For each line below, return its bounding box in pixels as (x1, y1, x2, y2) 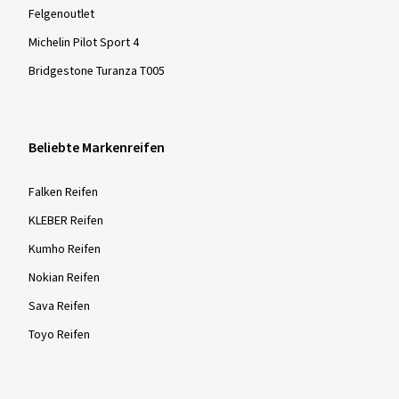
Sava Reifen (28, 297, 90, 315)
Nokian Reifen (28, 269, 100, 287)
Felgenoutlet (28, 5, 94, 23)
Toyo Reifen (28, 326, 90, 344)
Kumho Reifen (28, 240, 101, 258)
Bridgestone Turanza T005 (28, 62, 165, 80)
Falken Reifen (28, 183, 98, 201)
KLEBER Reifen (28, 212, 103, 230)
